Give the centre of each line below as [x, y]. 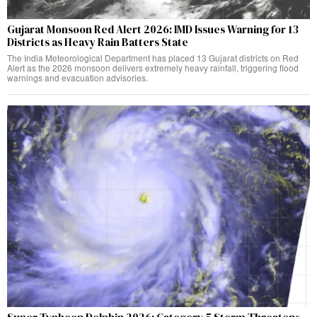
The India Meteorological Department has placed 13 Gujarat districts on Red [153, 57]
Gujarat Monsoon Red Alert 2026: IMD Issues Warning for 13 [153, 29]
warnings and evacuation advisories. [77, 77]
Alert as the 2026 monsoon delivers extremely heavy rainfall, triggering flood [153, 67]
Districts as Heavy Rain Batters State [98, 42]
